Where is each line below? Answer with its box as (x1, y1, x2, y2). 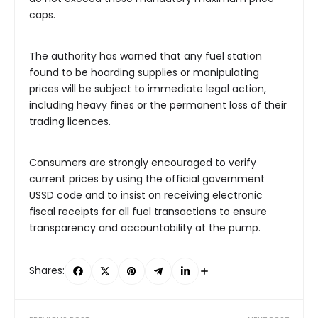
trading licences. (29, 114, 111, 128)
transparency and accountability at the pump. (29, 220, 261, 235)
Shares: (29, 263, 65, 278)
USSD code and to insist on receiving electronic (29, 187, 263, 202)
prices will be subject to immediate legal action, (29, 81, 266, 96)
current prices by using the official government (29, 171, 265, 186)
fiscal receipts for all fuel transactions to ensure (29, 204, 267, 219)
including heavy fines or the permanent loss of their (29, 97, 287, 112)
